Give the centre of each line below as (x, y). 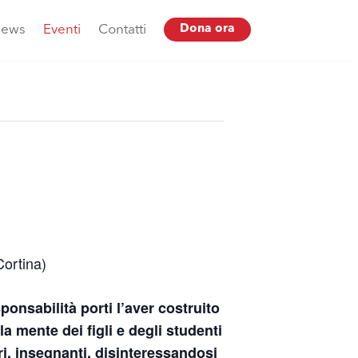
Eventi (62, 30)
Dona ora (207, 29)
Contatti (122, 30)
